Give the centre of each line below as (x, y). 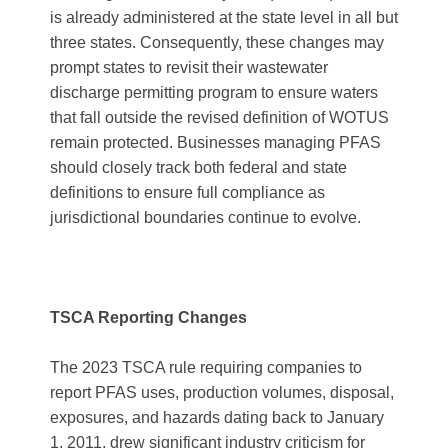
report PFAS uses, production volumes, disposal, (222, 392)
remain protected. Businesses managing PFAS (215, 142)
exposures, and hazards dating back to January (217, 417)
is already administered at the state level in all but (224, 17)
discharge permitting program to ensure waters (214, 92)
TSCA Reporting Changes (148, 317)
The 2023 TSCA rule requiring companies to (206, 367)
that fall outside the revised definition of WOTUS (219, 117)
